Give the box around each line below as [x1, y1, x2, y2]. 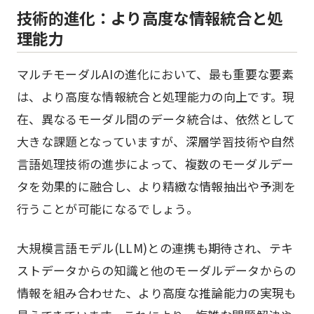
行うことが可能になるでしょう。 [17, 200, 199, 217]
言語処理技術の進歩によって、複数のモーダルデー [17, 155, 294, 172]
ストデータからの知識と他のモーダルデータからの [17, 261, 296, 279]
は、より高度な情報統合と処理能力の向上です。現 [17, 88, 295, 105]
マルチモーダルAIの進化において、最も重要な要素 [17, 65, 294, 83]
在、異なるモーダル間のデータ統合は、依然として [17, 110, 296, 128]
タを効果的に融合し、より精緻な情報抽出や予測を [17, 177, 296, 195]
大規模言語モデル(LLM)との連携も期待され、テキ [17, 239, 294, 257]
